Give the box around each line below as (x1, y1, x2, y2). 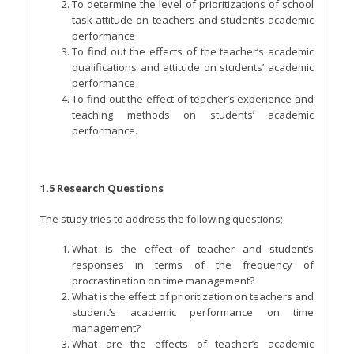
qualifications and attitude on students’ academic (72, 59, 314, 74)
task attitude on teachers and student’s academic (72, 12, 314, 27)
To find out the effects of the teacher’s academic (72, 43, 314, 58)
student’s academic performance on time (72, 305, 314, 320)
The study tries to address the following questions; (40, 211, 283, 226)
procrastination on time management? (72, 273, 254, 288)
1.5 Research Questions (40, 181, 164, 196)
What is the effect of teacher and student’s (72, 242, 314, 257)
